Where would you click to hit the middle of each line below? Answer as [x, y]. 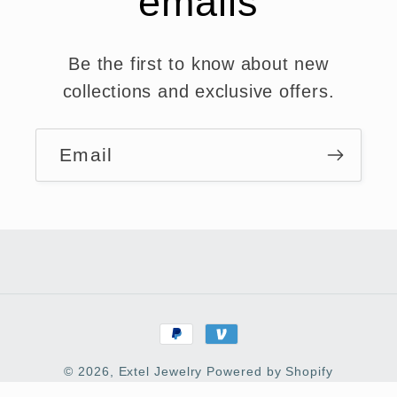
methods [189, 352]
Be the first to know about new [198, 63]
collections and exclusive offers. [198, 91]
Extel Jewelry [160, 371]
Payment [190, 325]
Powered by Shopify [270, 371]
